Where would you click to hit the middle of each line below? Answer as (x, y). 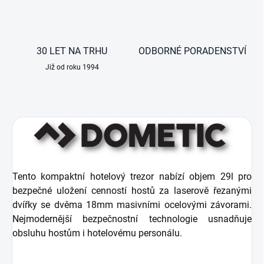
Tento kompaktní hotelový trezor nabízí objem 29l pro (132, 177)
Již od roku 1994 (72, 67)
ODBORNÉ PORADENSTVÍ (192, 51)
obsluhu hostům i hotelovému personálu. (97, 233)
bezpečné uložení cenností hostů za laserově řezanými (132, 191)
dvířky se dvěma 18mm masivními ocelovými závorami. (132, 205)
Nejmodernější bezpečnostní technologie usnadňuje (132, 219)
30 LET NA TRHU (72, 51)
